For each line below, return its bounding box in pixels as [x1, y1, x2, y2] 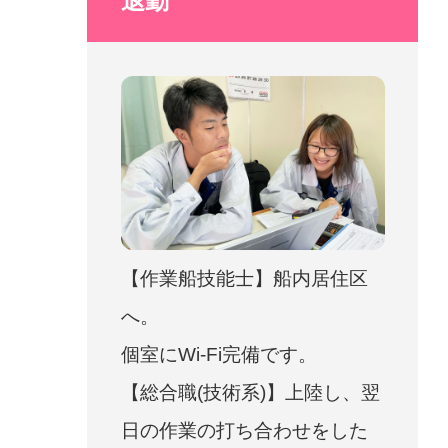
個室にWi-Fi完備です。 [120, 343, 317, 365]
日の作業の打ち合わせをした [120, 419, 368, 441]
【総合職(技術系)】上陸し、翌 [120, 381, 380, 403]
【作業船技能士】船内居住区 [120, 267, 368, 289]
